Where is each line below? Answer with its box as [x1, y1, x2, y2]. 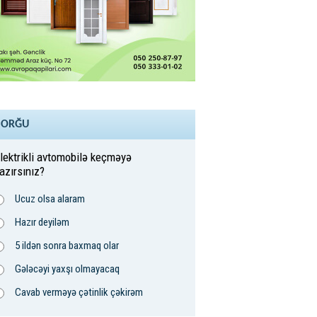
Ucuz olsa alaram [15, 192, 85, 206]
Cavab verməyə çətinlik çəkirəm [15, 286, 143, 299]
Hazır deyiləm [15, 216, 69, 229]
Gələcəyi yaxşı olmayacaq [15, 263, 120, 276]
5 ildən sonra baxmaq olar [15, 239, 119, 253]
